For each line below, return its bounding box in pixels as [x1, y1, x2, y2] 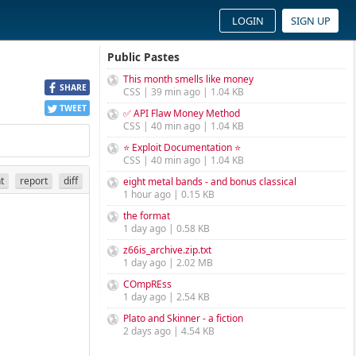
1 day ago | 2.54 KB [123, 290, 210, 304]
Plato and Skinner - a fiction [123, 311, 243, 325]
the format [123, 209, 170, 222]
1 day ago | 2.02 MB [123, 256, 213, 269]
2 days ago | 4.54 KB [123, 324, 215, 338]
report [20, 173, 48, 188]
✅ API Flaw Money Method [123, 106, 240, 120]
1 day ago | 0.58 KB [123, 222, 210, 235]
